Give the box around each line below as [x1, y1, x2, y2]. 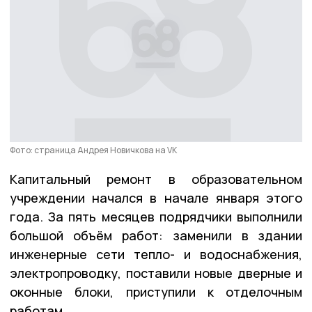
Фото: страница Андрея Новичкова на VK [10, 143, 177, 156]
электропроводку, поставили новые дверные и [10, 264, 302, 281]
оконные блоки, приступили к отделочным [10, 283, 302, 300]
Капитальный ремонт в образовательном [10, 170, 302, 187]
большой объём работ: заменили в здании [10, 226, 302, 244]
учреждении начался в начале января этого [10, 189, 302, 206]
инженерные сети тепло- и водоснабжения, [10, 245, 302, 263]
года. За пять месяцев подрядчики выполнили [10, 208, 302, 225]
